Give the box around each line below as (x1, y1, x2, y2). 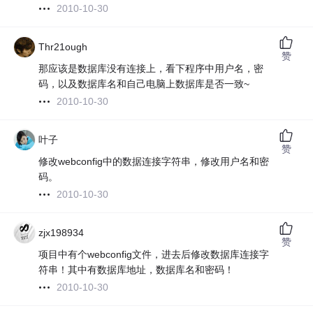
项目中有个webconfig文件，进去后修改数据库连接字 (38, 249, 270, 261)
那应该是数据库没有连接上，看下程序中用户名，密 (38, 63, 264, 75)
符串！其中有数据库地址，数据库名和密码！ (38, 264, 235, 276)
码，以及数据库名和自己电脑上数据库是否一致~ (38, 78, 250, 90)
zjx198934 (38, 227, 85, 239)
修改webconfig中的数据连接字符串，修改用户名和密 (38, 156, 270, 168)
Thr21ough (38, 41, 88, 53)
